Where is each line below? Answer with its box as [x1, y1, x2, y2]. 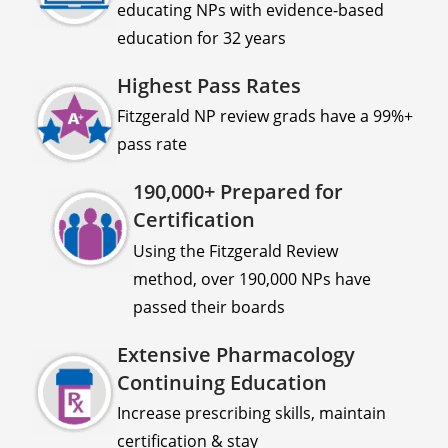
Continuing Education [117, 368, 327, 396]
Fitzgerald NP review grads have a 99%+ [117, 105, 413, 128]
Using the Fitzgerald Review [133, 239, 338, 262]
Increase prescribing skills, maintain [117, 402, 386, 425]
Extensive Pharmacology [117, 340, 355, 368]
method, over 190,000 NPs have [133, 267, 371, 290]
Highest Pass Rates [117, 71, 301, 99]
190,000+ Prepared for [133, 178, 343, 206]
